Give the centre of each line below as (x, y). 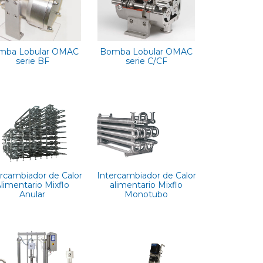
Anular (33, 195)
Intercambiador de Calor (146, 176)
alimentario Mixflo (146, 185)
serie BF (32, 61)
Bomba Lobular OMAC (146, 52)
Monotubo (146, 195)
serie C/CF (146, 61)
